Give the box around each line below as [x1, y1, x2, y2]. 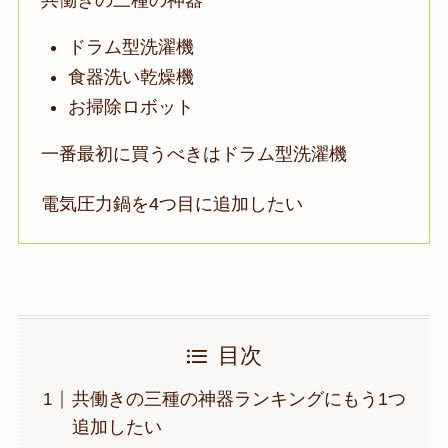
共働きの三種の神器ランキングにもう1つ [71, 389, 406, 410]
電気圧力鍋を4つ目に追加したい [41, 194, 304, 215]
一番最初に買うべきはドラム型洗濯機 [41, 144, 348, 165]
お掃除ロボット [68, 97, 195, 118]
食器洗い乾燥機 [68, 67, 195, 88]
